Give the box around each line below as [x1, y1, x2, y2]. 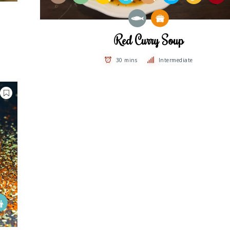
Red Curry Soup [113, 32, 184, 48]
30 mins [116, 56, 138, 64]
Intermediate [158, 56, 193, 64]
